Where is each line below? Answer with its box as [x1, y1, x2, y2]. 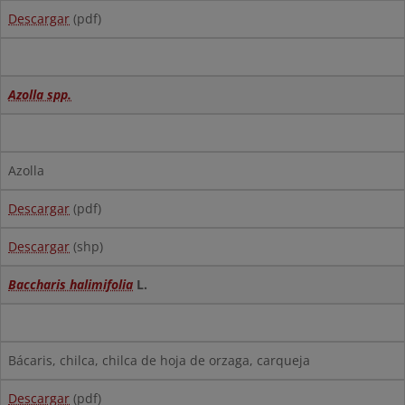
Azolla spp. [8, 86, 71, 103]
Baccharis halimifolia [8, 276, 133, 293]
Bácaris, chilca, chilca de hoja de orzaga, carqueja [8, 352, 310, 369]
